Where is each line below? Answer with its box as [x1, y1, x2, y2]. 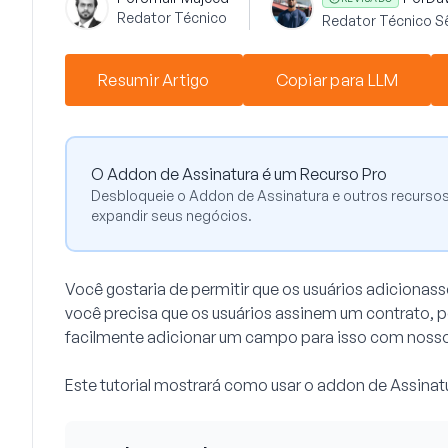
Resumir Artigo [98, 70, 210, 90]
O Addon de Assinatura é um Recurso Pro [91, 164, 387, 184]
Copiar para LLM [275, 70, 399, 90]
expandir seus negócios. [91, 207, 252, 224]
